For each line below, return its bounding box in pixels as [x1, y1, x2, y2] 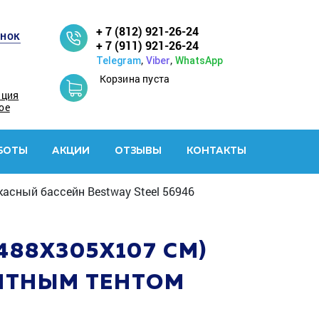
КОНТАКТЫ [186, 146, 246, 156]
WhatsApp [174, 55, 223, 66]
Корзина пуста [99, 72, 170, 85]
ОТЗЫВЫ [114, 146, 162, 156]
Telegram [95, 55, 141, 66]
